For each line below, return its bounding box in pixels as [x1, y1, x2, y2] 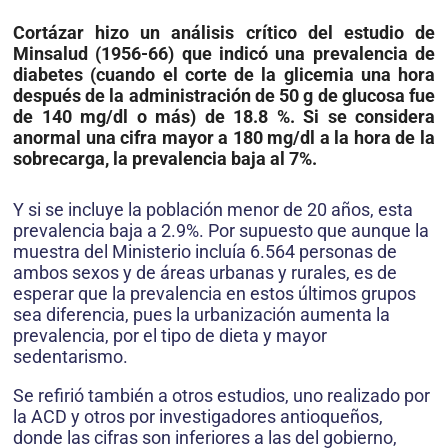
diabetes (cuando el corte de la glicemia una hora [13, 64, 435, 86]
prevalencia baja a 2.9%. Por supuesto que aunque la [13, 220, 429, 242]
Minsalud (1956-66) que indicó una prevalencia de [13, 43, 435, 65]
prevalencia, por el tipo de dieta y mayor [13, 325, 327, 347]
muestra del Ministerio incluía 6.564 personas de [13, 241, 397, 263]
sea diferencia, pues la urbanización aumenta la [13, 304, 390, 326]
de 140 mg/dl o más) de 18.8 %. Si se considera [13, 106, 435, 128]
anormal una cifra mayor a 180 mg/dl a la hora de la [13, 127, 435, 149]
